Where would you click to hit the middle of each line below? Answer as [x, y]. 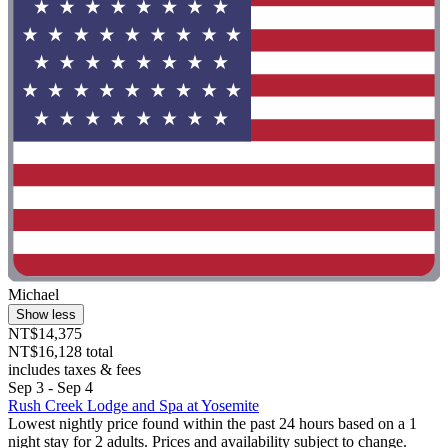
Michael [33, 294]
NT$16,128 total [60, 351]
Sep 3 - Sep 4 [50, 387]
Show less [46, 314]
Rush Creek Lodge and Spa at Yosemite [133, 405]
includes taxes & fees [74, 369]
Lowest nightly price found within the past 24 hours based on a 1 [212, 423]
